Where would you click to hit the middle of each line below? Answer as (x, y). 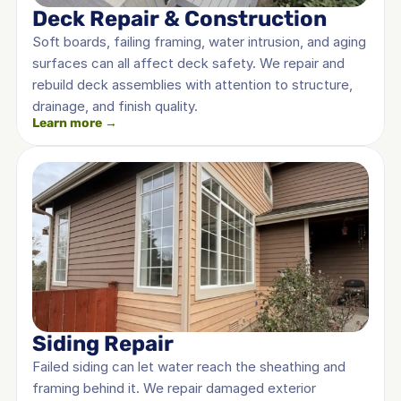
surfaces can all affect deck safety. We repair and (188, 63)
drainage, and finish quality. (115, 106)
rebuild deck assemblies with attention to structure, (192, 85)
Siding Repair (103, 344)
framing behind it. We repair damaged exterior (174, 388)
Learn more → (75, 123)
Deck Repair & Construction (179, 19)
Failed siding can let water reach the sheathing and (189, 367)
